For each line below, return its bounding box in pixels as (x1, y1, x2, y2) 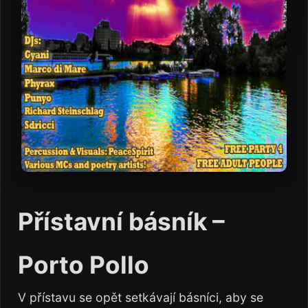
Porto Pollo (18, 250, 149, 280)
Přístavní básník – (18, 207, 225, 236)
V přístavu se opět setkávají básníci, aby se (18, 290, 263, 305)
